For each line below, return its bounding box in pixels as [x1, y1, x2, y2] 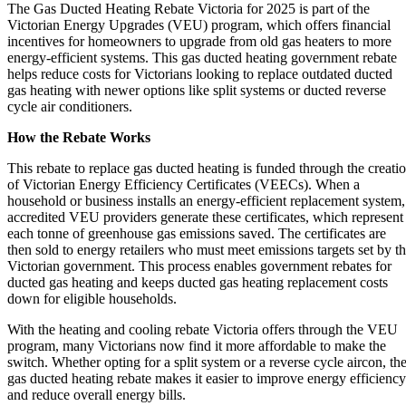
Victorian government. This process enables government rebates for [7, 257, 391, 274]
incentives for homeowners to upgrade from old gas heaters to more [7, 33, 391, 49]
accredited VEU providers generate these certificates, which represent [7, 208, 403, 225]
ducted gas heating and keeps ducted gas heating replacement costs [7, 274, 388, 290]
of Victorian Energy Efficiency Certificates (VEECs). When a [7, 176, 360, 192]
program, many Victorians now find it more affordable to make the [7, 337, 386, 353]
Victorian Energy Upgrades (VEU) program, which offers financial [7, 16, 391, 33]
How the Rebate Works [7, 129, 150, 145]
